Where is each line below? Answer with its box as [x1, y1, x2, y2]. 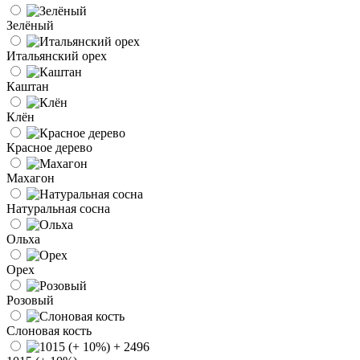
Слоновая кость [6, 323, 92, 337]
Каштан [6, 79, 49, 93]
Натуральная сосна [6, 201, 110, 215]
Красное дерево [6, 140, 92, 154]
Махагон [6, 170, 55, 185]
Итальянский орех [6, 48, 107, 63]
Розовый [6, 292, 54, 307]
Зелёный [6, 18, 54, 32]
